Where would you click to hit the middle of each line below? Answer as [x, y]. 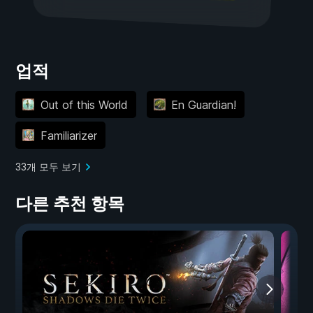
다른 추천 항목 [70, 204]
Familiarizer [68, 135]
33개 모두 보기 [48, 167]
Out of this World [84, 104]
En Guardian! [204, 104]
